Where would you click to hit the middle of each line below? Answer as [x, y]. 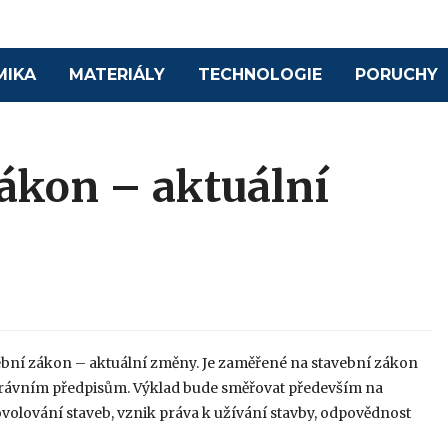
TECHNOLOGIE [260, 75]
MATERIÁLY [117, 75]
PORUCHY [397, 75]
